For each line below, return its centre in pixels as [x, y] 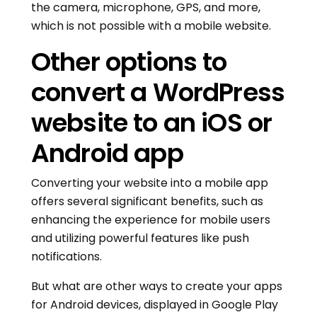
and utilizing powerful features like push [140, 238]
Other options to [129, 62]
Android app [107, 154]
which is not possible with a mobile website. [151, 26]
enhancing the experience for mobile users [151, 220]
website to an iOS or [152, 123]
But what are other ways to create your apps [157, 287]
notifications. [67, 257]
